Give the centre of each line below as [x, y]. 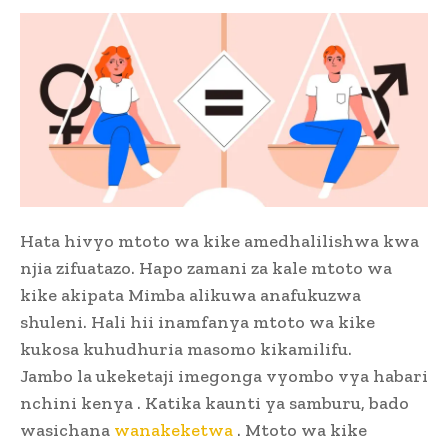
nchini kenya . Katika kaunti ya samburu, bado [214, 403]
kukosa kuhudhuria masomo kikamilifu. [186, 349]
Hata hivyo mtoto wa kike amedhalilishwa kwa [219, 241]
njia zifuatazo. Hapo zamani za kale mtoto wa [206, 268]
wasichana [65, 430]
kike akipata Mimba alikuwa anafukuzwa [190, 295]
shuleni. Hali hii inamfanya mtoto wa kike [197, 322]
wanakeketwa [171, 430]
